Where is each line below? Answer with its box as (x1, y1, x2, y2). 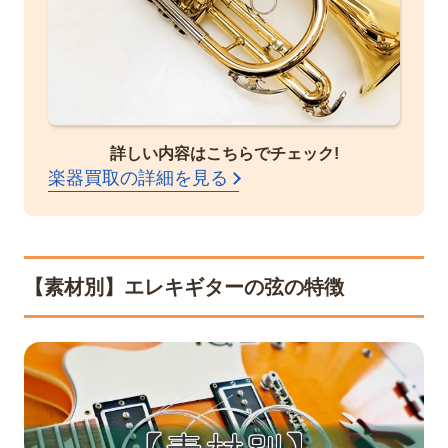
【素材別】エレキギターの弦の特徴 (24, 275, 344, 298)
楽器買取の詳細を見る (48, 167, 228, 188)
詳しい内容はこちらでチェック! (109, 144, 339, 162)
